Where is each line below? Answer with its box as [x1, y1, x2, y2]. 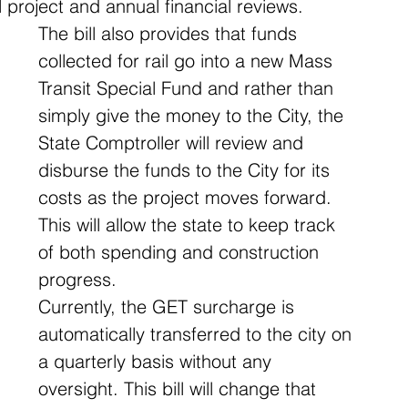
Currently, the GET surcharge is [38, 295, 300, 318]
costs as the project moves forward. [38, 186, 337, 209]
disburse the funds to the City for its [38, 158, 335, 181]
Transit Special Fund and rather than [38, 76, 339, 99]
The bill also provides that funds [38, 22, 302, 45]
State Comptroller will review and [38, 131, 309, 154]
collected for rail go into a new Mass [38, 49, 338, 72]
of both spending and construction [38, 240, 324, 263]
